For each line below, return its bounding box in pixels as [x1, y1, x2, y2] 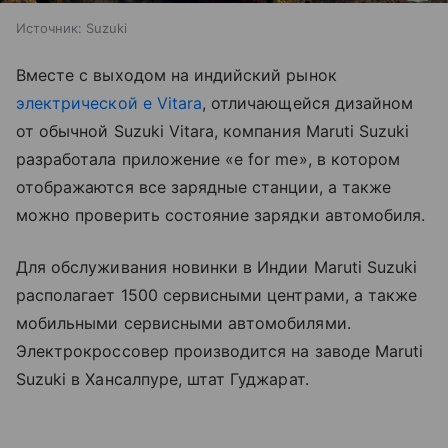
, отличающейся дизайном [202, 93, 414, 114]
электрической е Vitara [16, 93, 203, 114]
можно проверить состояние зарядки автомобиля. [16, 205, 426, 226]
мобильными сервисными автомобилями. [16, 313, 351, 334]
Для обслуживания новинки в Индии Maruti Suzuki [16, 257, 418, 278]
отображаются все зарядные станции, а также [16, 177, 392, 198]
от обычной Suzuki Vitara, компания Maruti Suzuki [16, 121, 410, 142]
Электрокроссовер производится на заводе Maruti [16, 341, 424, 362]
